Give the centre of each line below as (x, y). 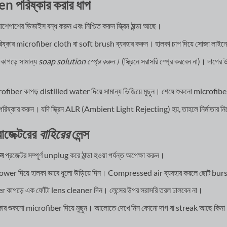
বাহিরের (54, 134)
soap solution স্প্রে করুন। (79, 61)
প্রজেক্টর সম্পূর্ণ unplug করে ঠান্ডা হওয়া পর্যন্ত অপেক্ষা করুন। (84, 155)
